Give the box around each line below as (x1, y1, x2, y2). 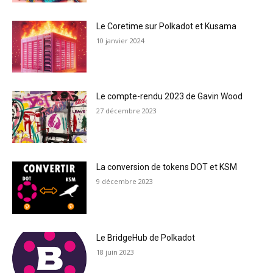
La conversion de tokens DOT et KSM (96, 162, 238, 172)
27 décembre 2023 (96, 106, 157, 116)
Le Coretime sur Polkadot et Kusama (96, 21, 237, 31)
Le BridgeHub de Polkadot (96, 232, 196, 243)
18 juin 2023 (96, 247, 135, 257)
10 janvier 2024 (96, 35, 145, 45)
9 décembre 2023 (96, 177, 154, 186)
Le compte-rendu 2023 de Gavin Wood (96, 91, 243, 102)
